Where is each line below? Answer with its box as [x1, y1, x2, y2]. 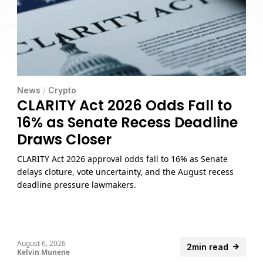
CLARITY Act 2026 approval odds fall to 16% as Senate [17, 153, 228, 164]
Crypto [48, 85, 77, 95]
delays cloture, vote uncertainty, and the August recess [17, 166, 234, 177]
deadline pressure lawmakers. [17, 178, 137, 190]
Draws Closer [17, 129, 112, 149]
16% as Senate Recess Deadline [17, 112, 238, 132]
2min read [186, 241, 228, 252]
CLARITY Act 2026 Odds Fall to [17, 95, 232, 115]
